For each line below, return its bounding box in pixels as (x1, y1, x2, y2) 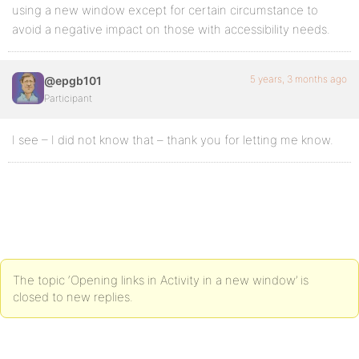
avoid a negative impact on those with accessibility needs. (12, 22, 330, 37)
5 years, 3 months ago (250, 73, 347, 85)
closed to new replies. (13, 289, 133, 305)
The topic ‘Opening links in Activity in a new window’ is (13, 272, 309, 288)
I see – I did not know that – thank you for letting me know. (12, 132, 333, 147)
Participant (44, 92, 92, 104)
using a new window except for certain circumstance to (12, 2, 318, 18)
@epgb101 (44, 74, 102, 87)
